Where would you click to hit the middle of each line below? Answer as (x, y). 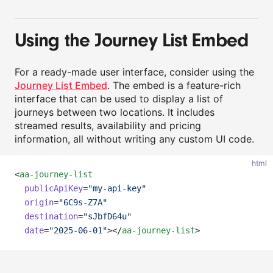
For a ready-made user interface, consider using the (134, 72)
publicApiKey (54, 188)
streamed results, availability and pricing (108, 126)
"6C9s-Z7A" (83, 202)
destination (51, 216)
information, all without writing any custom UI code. (134, 139)
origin (39, 202)
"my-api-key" (117, 188)
